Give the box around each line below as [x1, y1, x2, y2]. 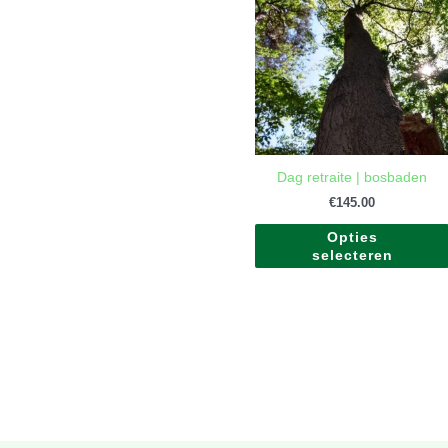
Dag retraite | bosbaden [277, 168, 428, 185]
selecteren [311, 246, 393, 263]
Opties [326, 228, 378, 245]
